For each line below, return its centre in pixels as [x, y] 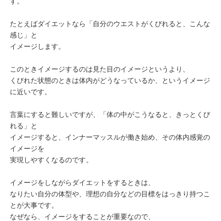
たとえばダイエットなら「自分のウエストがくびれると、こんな [110, 24]
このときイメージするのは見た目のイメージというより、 [100, 69]
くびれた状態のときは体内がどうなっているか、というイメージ [110, 80]
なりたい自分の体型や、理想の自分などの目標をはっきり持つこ [110, 194]
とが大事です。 [34, 205]
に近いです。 [31, 92]
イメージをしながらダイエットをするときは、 [82, 183]
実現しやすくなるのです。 [51, 160]
